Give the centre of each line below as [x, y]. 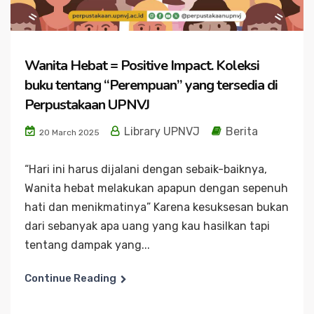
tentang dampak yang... [87, 245]
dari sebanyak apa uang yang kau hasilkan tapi [147, 226]
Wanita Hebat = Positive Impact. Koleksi [142, 65]
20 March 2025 [68, 132]
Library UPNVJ [161, 131]
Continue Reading [70, 278]
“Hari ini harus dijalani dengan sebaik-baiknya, [146, 169]
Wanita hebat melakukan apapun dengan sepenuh [156, 188]
